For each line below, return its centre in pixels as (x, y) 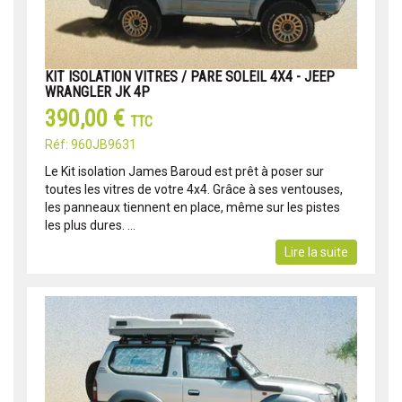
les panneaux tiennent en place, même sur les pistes (192, 208)
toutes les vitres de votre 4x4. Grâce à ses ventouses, (194, 190)
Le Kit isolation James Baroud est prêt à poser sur (184, 172)
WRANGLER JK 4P (97, 92)
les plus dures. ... (90, 226)
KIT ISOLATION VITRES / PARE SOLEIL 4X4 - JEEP (190, 77)
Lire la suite (316, 253)
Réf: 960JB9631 (91, 145)
